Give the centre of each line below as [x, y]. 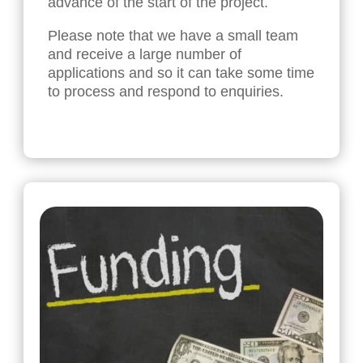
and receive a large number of [145, 55]
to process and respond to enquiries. [166, 92]
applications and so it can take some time [181, 73]
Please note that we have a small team [173, 36]
